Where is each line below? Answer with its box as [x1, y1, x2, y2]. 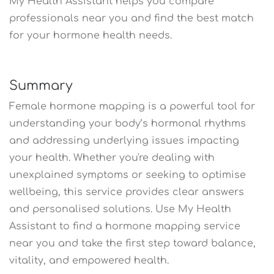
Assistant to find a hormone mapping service [9, 220, 240, 232]
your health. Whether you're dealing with [9, 152, 215, 163]
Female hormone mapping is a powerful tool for [9, 100, 255, 112]
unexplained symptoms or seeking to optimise [9, 169, 246, 180]
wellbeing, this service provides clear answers [9, 186, 244, 198]
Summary [9, 78, 73, 93]
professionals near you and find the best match [9, 12, 254, 24]
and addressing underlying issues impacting [9, 135, 239, 146]
